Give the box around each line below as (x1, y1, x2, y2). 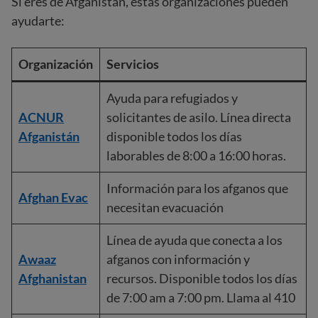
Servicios (106, 56, 159, 72)
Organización (18, 56, 93, 72)
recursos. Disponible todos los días (106, 270, 297, 286)
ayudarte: (11, 13, 65, 28)
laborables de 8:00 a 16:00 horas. (106, 148, 286, 163)
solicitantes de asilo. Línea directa (106, 109, 291, 125)
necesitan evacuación (106, 199, 224, 215)
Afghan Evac (18, 190, 88, 205)
